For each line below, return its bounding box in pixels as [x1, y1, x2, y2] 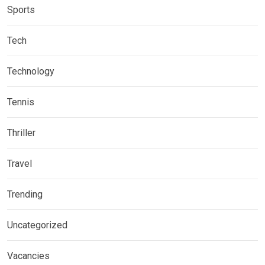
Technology [7, 66, 54, 77]
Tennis [7, 96, 34, 108]
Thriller [7, 127, 35, 138]
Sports [7, 4, 35, 15]
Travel [7, 158, 32, 169]
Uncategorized [7, 219, 67, 231]
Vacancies [7, 250, 50, 261]
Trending [7, 189, 43, 200]
